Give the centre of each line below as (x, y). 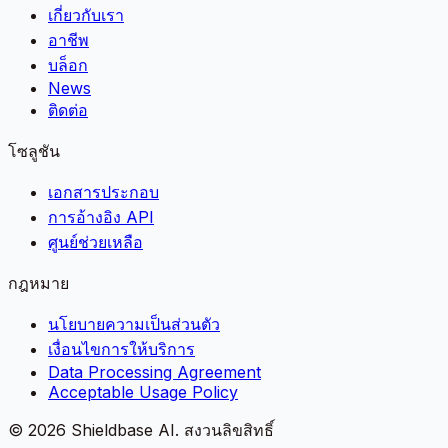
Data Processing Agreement (154, 371)
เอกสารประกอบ (103, 191)
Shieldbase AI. (125, 429)
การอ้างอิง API (101, 216)
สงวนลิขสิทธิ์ (229, 429)
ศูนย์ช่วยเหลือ (95, 241)
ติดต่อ (68, 109)
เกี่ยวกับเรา (86, 14)
